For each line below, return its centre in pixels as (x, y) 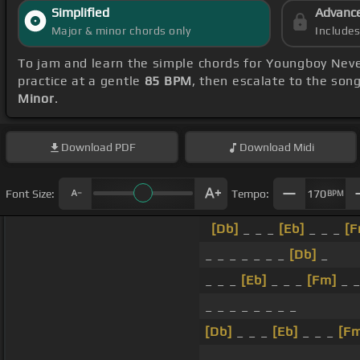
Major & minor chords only (121, 31)
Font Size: (30, 193)
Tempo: (250, 193)
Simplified (80, 13)
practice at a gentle (81, 81)
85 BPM (168, 81)
